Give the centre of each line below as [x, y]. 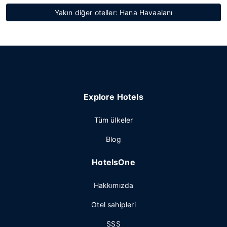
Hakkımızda [113, 185]
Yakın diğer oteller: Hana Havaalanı [113, 12]
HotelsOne [113, 162]
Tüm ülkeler [113, 120]
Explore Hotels [113, 97]
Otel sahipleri [113, 204]
